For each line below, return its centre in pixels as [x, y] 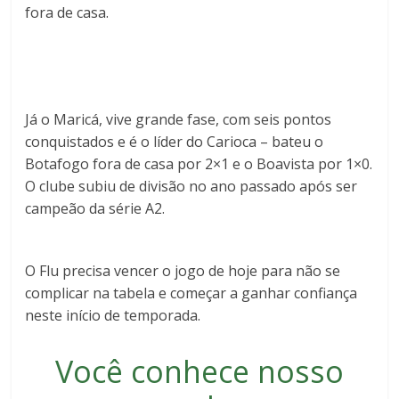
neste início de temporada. [113, 316]
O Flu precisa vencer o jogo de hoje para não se [183, 271]
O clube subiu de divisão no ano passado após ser [191, 187]
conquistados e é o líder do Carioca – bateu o [175, 142]
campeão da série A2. [95, 209]
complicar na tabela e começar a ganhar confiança [191, 293]
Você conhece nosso [199, 372]
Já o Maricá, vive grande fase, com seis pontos [179, 120]
